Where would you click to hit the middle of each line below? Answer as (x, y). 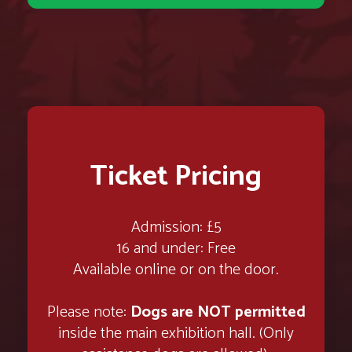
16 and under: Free (176, 249)
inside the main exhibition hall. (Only (176, 334)
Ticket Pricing (176, 176)
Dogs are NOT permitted (218, 312)
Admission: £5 (176, 227)
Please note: (88, 312)
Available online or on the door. (176, 270)
